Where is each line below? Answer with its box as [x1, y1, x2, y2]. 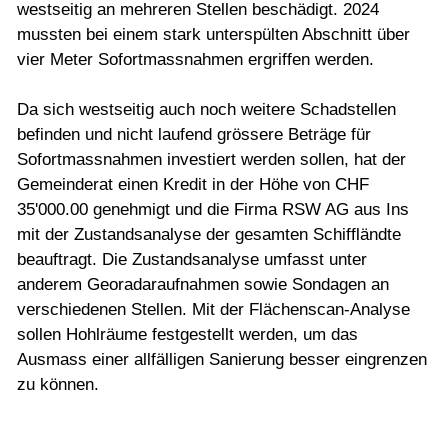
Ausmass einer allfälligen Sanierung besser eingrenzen [17, 349, 427, 369]
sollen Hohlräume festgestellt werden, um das [17, 324, 358, 344]
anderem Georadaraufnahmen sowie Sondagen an [17, 274, 389, 294]
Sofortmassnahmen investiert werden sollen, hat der [17, 149, 406, 169]
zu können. [17, 374, 99, 394]
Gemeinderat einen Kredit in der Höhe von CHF [17, 174, 369, 194]
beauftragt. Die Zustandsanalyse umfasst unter [17, 249, 367, 269]
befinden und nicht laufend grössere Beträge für [17, 124, 371, 144]
